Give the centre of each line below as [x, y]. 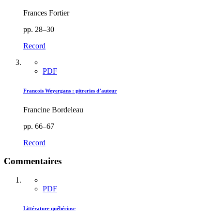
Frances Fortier [46, 13]
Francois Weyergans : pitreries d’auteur [70, 90]
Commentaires [33, 161]
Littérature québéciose [49, 209]
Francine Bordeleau [53, 109]
